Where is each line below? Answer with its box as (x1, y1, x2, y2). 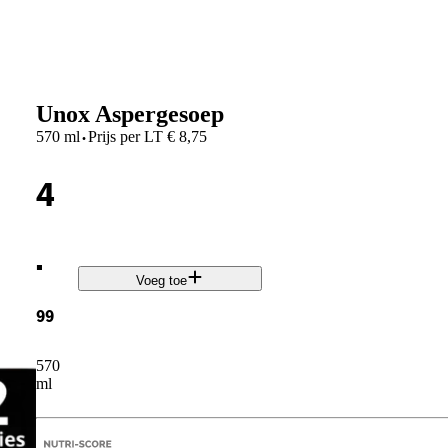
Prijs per (87, 127, 140, 145)
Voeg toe (136, 273, 188, 289)
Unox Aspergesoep (35, 100, 224, 127)
